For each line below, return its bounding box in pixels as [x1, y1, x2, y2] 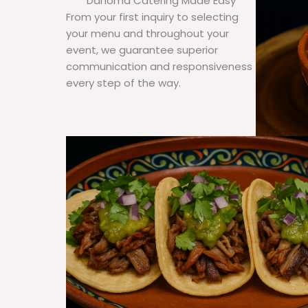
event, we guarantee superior [66, 43, 218, 58]
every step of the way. [66, 76, 181, 91]
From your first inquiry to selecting [66, 10, 239, 25]
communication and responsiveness [66, 59, 252, 74]
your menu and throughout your [66, 26, 229, 41]
